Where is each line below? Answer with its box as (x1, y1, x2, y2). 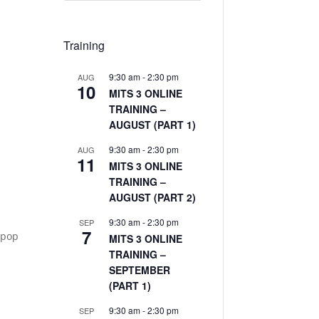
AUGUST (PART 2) (109, 189, 197, 204)
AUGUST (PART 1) (109, 117, 197, 132)
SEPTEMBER (109, 262, 171, 277)
